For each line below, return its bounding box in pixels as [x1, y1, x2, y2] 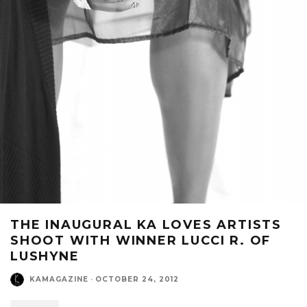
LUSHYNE [10, 248, 79, 264]
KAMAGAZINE [29, 275, 88, 284]
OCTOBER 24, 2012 [95, 275, 179, 284]
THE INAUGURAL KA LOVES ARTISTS [10, 217, 282, 232]
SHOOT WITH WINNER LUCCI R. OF [10, 232, 271, 248]
